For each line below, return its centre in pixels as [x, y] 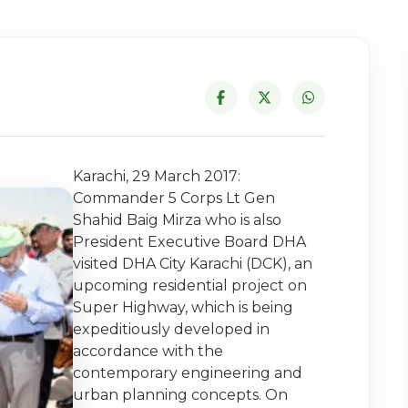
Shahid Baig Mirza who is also [178, 219]
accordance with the [148, 351]
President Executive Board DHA [190, 241]
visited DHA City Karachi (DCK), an [193, 263]
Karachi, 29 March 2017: [157, 176]
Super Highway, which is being [184, 307]
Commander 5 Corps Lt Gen [174, 198]
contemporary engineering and [188, 372]
